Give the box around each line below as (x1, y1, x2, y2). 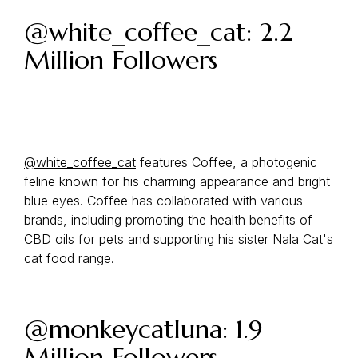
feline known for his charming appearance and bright (24, 173, 330, 189)
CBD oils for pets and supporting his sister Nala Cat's (24, 231, 333, 247)
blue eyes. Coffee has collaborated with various (24, 193, 303, 209)
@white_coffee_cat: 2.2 (24, 16, 292, 48)
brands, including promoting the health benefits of (24, 212, 312, 228)
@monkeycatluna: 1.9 (24, 313, 263, 345)
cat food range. (24, 250, 114, 266)
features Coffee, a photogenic (136, 154, 317, 170)
